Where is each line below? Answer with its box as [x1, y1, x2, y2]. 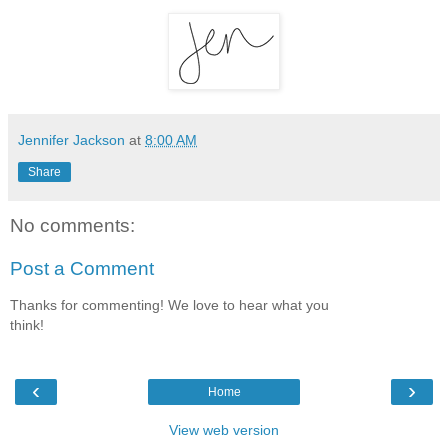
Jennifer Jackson [18, 131, 125, 148]
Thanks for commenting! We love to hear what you [10, 296, 329, 313]
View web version [169, 422, 279, 439]
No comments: [10, 214, 135, 236]
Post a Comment [10, 258, 154, 280]
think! [10, 316, 44, 333]
